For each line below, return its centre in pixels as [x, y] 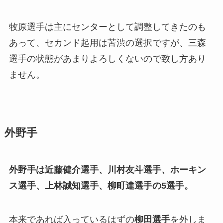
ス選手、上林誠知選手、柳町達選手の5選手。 [101, 186]
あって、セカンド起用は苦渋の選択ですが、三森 [107, 43]
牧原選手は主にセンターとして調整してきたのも [107, 27]
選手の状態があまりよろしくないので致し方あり [107, 59]
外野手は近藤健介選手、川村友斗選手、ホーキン [107, 170]
